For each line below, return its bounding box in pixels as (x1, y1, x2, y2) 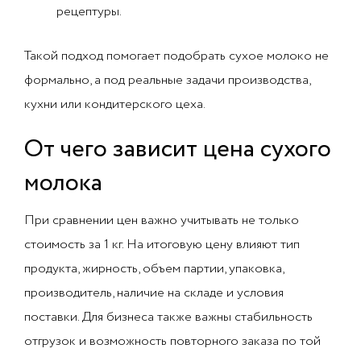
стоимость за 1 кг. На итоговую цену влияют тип (24, 235, 300, 254)
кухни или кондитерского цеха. (24, 95, 205, 114)
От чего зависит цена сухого (24, 131, 331, 168)
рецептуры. (56, 2, 122, 21)
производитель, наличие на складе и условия (24, 284, 284, 302)
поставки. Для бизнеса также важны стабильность (24, 308, 313, 326)
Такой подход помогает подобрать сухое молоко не (24, 47, 329, 65)
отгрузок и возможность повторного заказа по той (24, 332, 321, 351)
